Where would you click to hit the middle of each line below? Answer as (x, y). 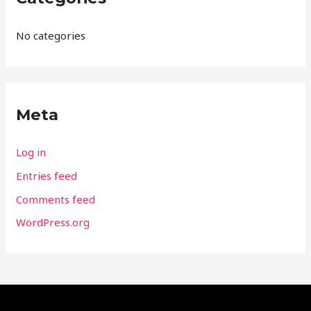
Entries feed (47, 175)
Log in (31, 152)
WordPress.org (53, 222)
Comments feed (56, 199)
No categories (51, 36)
